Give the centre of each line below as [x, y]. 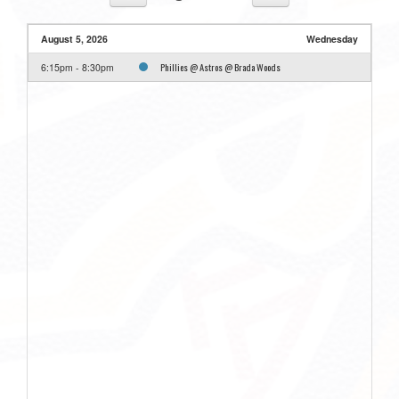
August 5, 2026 [74, 39]
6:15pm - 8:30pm [77, 68]
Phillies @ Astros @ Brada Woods [220, 67]
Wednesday [332, 39]
